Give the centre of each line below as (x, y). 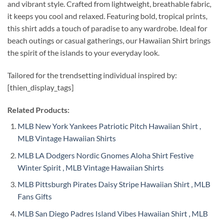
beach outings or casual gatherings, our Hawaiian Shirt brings (109, 41)
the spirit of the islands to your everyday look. (83, 53)
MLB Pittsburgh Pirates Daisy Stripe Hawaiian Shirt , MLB (114, 184)
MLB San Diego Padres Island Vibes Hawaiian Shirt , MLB (112, 213)
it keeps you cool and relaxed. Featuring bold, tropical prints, (107, 16)
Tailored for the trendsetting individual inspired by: (92, 75)
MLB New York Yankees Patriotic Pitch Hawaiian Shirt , (109, 126)
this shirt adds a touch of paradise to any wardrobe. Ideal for (107, 28)
